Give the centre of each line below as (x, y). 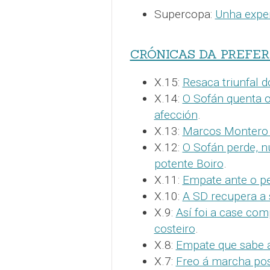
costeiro (174, 228)
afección (176, 115)
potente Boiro (189, 163)
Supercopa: (184, 14)
